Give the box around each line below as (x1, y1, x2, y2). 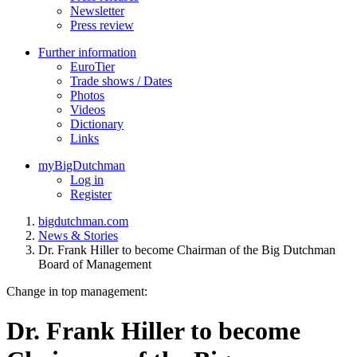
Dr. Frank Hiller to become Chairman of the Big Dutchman (38, 243, 335, 257)
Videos (70, 103, 105, 117)
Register (70, 187, 112, 202)
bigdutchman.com (38, 214, 128, 229)
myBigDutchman (38, 159, 125, 173)
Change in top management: (6, 284, 147, 299)
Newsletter (70, 4, 124, 18)
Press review (70, 18, 134, 33)
